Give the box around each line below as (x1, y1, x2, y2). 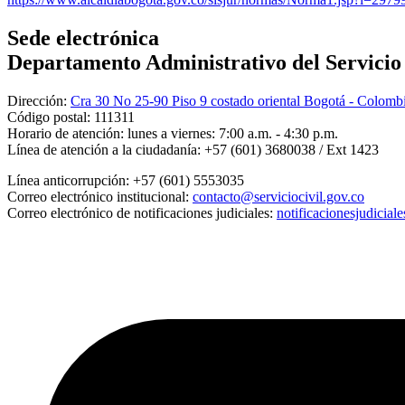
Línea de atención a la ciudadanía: (7, 141, 201, 157)
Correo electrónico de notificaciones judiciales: (7, 204, 273, 221)
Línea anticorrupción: (7, 172, 133, 188)
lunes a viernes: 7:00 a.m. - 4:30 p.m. (124, 125, 338, 141)
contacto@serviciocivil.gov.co (193, 188, 364, 204)
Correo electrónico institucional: (7, 188, 189, 204)
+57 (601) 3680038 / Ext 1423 (201, 141, 379, 157)
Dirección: (7, 92, 67, 108)
